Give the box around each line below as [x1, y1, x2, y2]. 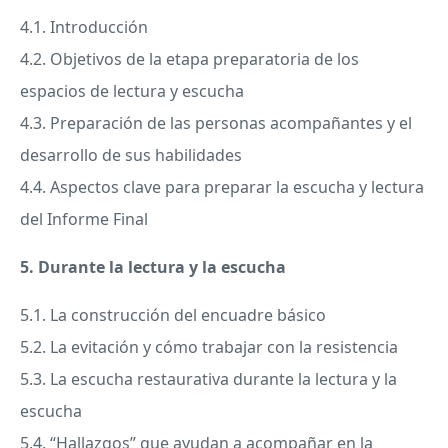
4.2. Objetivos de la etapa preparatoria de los [20, 48, 359, 71]
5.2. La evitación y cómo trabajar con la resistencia [20, 336, 398, 359]
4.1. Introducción [20, 16, 148, 39]
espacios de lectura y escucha [20, 80, 244, 103]
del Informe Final [20, 208, 148, 231]
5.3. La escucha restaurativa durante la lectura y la [20, 368, 397, 391]
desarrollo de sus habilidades [20, 144, 242, 167]
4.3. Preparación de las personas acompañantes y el [20, 112, 412, 135]
